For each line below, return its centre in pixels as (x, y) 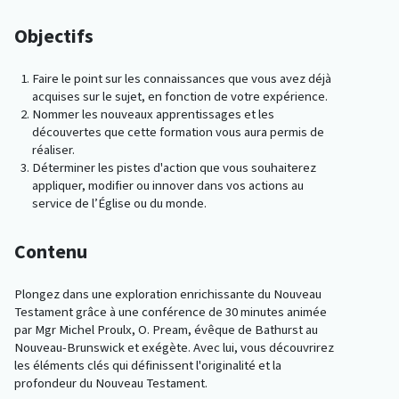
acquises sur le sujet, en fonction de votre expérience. (180, 97)
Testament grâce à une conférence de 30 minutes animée (171, 312)
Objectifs (54, 37)
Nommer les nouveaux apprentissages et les (153, 114)
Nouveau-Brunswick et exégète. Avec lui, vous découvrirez (174, 348)
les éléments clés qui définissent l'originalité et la (148, 366)
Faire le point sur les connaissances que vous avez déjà (182, 79)
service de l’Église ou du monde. (119, 204)
